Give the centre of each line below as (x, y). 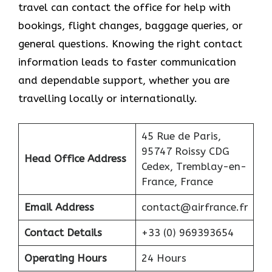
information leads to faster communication (127, 62)
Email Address (59, 207)
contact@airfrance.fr (195, 207)
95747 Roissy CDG (185, 151)
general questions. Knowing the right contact (130, 44)
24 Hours (164, 258)
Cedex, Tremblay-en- (194, 166)
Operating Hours (65, 258)
